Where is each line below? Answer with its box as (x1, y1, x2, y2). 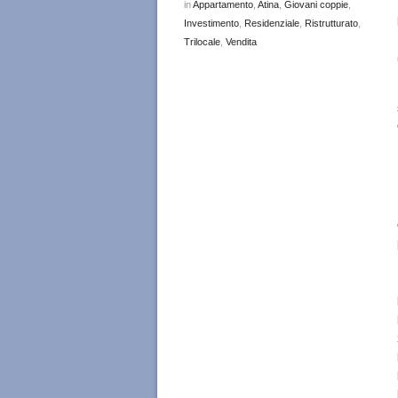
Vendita (226, 36, 257, 48)
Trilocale (184, 36, 220, 48)
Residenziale (244, 18, 299, 29)
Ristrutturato (305, 18, 358, 29)
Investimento (184, 18, 239, 29)
